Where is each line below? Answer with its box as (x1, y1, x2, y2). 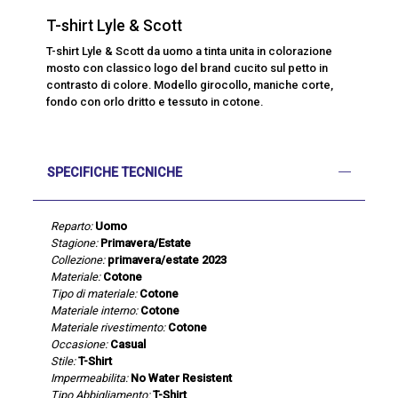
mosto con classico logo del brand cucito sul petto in (46, 60, 329, 75)
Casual (110, 337, 147, 351)
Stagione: (51, 235, 99, 250)
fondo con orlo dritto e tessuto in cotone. (46, 94, 264, 108)
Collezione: (51, 252, 106, 267)
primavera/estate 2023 (107, 252, 227, 267)
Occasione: (51, 337, 108, 351)
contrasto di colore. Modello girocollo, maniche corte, (46, 77, 334, 92)
